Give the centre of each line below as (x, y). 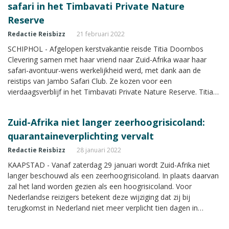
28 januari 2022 (99, 150)
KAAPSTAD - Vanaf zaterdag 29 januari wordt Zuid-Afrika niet (109, 165)
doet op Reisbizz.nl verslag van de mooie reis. (83, 102)
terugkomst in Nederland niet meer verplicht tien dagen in (103, 208)
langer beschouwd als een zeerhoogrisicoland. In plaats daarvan (113, 175)
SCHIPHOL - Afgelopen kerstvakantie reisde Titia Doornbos (106, 49)
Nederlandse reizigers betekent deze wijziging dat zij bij (99, 197)
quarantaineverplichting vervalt (81, 136)
